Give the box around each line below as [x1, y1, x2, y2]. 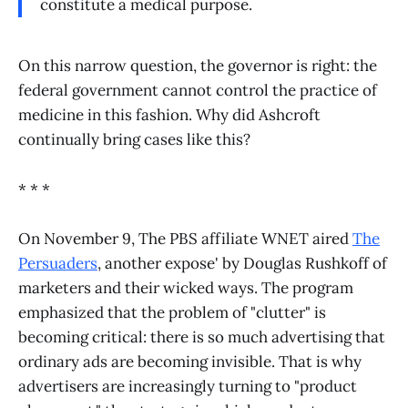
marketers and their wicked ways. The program [18, 277, 353, 298]
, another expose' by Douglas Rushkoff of [97, 252, 387, 273]
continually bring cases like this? [18, 129, 250, 150]
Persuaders [18, 252, 97, 273]
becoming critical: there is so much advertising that [18, 326, 385, 347]
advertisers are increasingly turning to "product [18, 375, 357, 396]
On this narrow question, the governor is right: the [18, 56, 377, 76]
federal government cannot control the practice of [18, 80, 377, 101]
